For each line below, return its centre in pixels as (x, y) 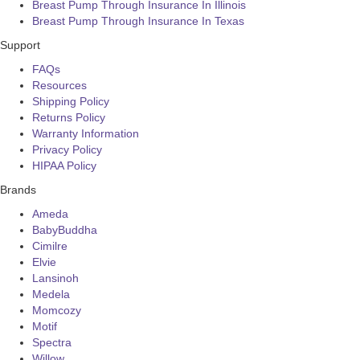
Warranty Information (86, 133)
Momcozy (57, 310)
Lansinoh (55, 278)
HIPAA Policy (64, 165)
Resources (59, 85)
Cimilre (50, 245)
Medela (51, 294)
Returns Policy (69, 117)
